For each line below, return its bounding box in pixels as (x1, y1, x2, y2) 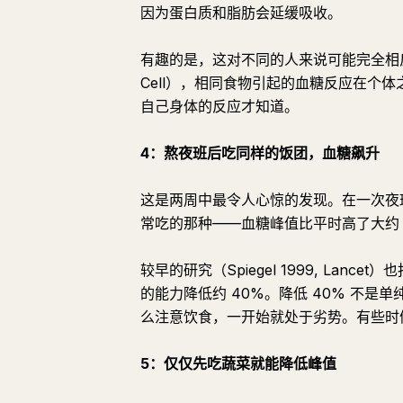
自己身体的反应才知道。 (140, 97, 299, 115)
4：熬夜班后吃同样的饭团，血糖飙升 (140, 144, 380, 162)
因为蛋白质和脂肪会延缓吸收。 (140, 4, 342, 22)
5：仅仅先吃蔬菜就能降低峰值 (140, 354, 336, 372)
